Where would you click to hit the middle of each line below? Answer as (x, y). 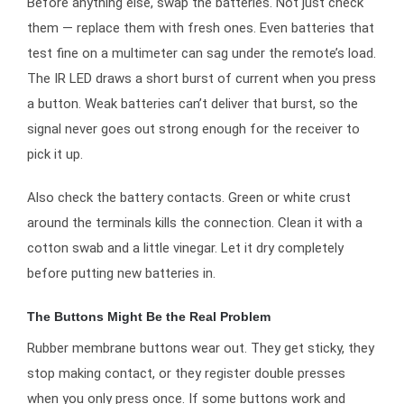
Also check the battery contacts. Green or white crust (189, 198)
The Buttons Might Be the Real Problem (149, 317)
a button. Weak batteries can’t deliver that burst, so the (193, 104)
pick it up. (55, 155)
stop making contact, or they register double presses (186, 373)
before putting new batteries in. (121, 274)
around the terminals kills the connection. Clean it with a (195, 223)
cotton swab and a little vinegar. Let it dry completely (185, 248)
